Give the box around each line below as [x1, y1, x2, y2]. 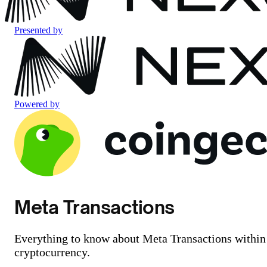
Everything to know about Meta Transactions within [14, 232, 266, 245]
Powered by [14, 99, 60, 109]
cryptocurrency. [14, 246, 90, 259]
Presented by [14, 25, 63, 35]
